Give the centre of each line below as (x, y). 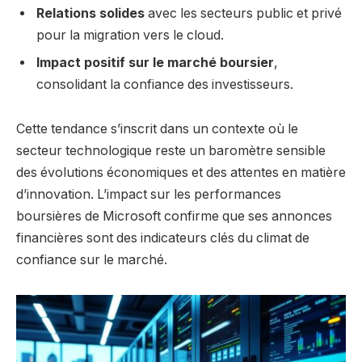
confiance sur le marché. (92, 260)
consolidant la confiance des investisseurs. (165, 84)
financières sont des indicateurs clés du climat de (163, 238)
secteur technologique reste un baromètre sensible (171, 151)
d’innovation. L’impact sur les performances (149, 195)
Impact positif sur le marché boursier (155, 62)
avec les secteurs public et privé (243, 13)
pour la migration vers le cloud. (130, 35)
